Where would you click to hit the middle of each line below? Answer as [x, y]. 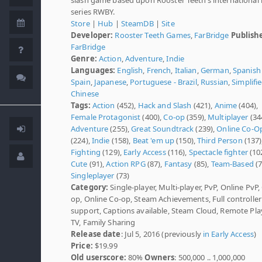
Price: [82, 245]
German [215, 70]
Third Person [220, 140]
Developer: [92, 35]
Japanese [110, 82]
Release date [96, 234]
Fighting [86, 152]
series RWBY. [93, 11]
